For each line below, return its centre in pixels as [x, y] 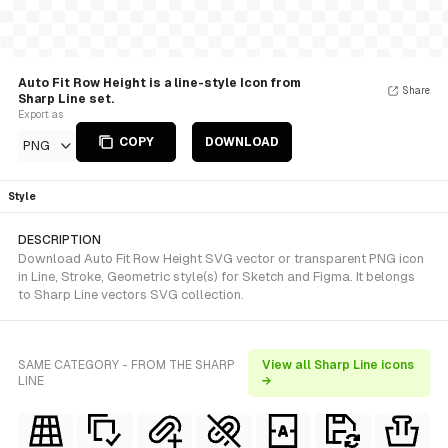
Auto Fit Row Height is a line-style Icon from [159, 83]
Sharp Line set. [66, 99]
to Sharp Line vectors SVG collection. [131, 294]
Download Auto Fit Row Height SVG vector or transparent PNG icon [221, 258]
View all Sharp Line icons [337, 365]
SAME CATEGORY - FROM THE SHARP [126, 365]
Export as [40, 114]
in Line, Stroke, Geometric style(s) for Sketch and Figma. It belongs [216, 276]
